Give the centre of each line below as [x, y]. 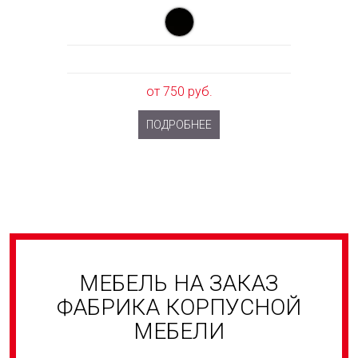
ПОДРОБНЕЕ [179, 125]
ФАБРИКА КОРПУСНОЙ [179, 307]
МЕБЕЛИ [179, 331]
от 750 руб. [179, 91]
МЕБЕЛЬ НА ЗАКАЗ [179, 283]
